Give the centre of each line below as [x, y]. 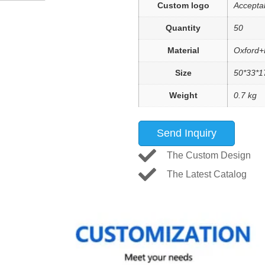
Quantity [183, 28]
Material [183, 50]
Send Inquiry [187, 133]
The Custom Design [209, 156]
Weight [183, 95]
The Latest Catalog [206, 174]
